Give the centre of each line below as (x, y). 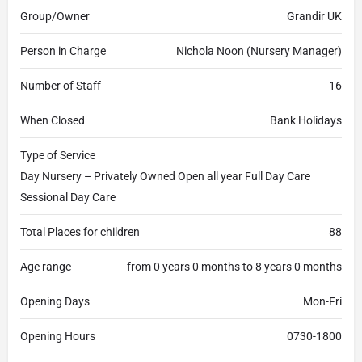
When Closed (53, 120)
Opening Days (55, 301)
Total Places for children (80, 232)
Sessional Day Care (68, 197)
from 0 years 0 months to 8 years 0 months (234, 267)
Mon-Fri (322, 301)
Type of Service (58, 155)
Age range (46, 267)
